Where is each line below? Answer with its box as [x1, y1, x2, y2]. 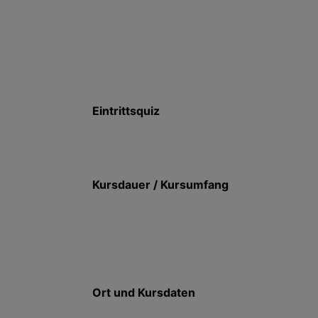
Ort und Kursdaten [92, 285, 195, 300]
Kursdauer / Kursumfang [92, 177, 229, 192]
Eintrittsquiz [92, 104, 160, 118]
